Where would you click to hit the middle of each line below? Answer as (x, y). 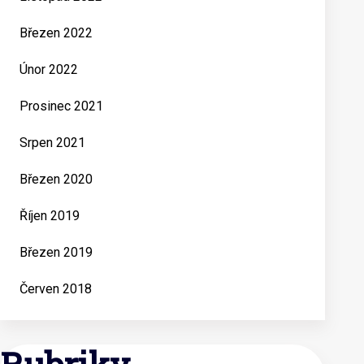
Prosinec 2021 (61, 106)
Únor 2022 (49, 69)
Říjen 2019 (50, 216)
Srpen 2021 (52, 143)
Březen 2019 (56, 252)
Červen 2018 (56, 289)
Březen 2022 (56, 33)
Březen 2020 (56, 179)
